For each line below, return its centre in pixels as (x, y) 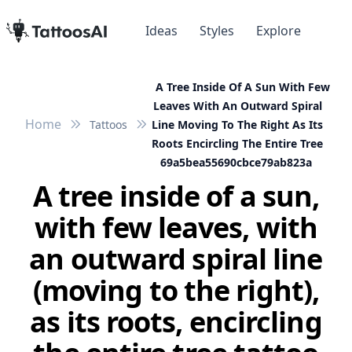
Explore (279, 31)
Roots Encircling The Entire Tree (237, 144)
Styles (217, 31)
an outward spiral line (176, 259)
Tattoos (108, 125)
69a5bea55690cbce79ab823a (236, 163)
